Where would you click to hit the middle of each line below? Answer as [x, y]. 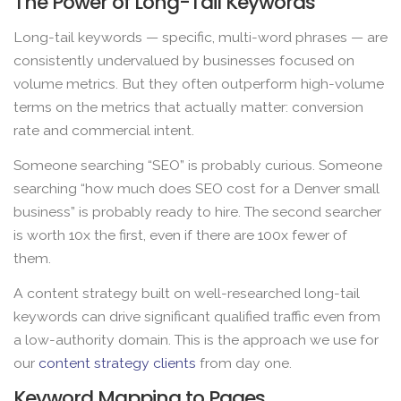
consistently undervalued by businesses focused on [184, 60]
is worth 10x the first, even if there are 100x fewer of [180, 235]
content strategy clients [117, 363]
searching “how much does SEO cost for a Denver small [196, 189]
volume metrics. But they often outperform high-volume [199, 83]
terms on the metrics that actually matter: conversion [188, 107]
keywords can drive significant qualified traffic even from [197, 317]
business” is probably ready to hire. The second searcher [197, 212]
